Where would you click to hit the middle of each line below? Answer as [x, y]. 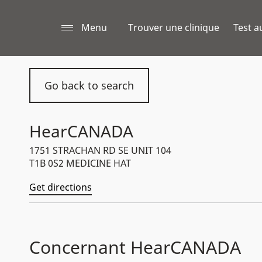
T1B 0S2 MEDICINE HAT [80, 163]
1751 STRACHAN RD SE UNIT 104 [100, 150]
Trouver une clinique [174, 27]
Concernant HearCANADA [135, 247]
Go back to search [89, 85]
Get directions [61, 187]
